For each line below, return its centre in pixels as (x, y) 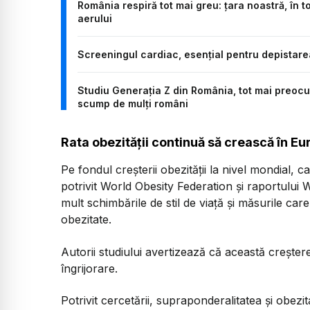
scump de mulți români (133, 104)
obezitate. (86, 220)
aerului (95, 19)
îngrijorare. (89, 268)
